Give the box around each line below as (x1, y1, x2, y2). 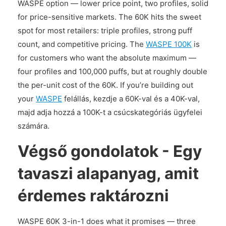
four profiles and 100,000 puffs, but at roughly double (18, 67, 207, 76)
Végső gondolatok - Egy (18, 141, 202, 161)
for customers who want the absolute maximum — (18, 53, 196, 63)
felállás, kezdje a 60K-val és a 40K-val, (62, 94, 200, 103)
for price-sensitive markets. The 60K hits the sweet (18, 12, 201, 22)
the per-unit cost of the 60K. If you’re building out (18, 80, 193, 90)
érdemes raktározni (18, 186, 169, 205)
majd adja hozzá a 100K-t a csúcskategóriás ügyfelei (18, 107, 202, 117)
